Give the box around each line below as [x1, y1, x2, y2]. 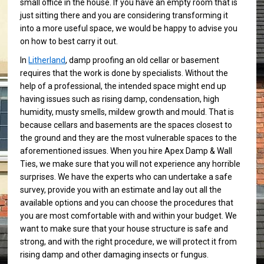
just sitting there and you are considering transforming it [20, 11, 229, 21]
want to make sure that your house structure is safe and [20, 224, 229, 234]
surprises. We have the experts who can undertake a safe [20, 172, 233, 182]
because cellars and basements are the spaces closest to [20, 120, 233, 130]
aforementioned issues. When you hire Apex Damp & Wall [20, 146, 233, 156]
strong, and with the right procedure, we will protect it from [20, 237, 237, 247]
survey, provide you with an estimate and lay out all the [20, 185, 222, 195]
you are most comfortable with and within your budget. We [20, 211, 237, 221]
